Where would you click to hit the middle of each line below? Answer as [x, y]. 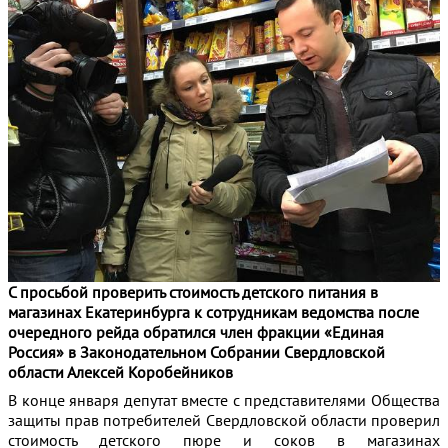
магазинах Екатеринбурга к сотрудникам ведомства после [213, 312]
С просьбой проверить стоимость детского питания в [193, 292]
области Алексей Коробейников [120, 372]
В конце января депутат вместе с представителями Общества [224, 400]
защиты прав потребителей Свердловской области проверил [224, 420]
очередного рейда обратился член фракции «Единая [196, 332]
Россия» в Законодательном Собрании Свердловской [196, 352]
